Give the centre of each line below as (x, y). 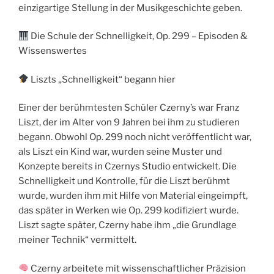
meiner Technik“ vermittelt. (77, 240)
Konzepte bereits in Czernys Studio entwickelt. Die (128, 167)
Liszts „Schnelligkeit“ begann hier (102, 79)
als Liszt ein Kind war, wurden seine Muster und (120, 152)
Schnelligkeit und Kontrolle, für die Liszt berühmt (124, 181)
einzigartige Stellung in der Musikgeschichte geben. (130, 8)
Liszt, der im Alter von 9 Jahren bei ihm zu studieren (129, 123)
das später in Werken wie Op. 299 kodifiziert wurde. (128, 211)
